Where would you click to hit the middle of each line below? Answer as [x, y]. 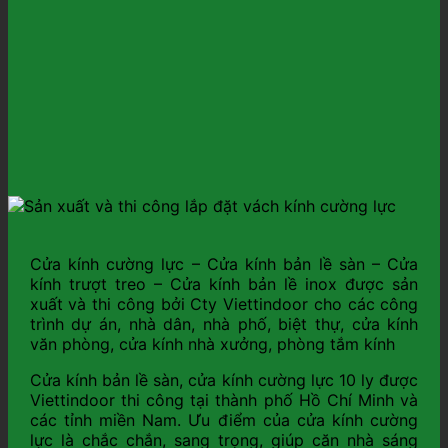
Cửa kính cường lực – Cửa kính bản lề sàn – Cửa [224, 263]
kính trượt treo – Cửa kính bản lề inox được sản [224, 283]
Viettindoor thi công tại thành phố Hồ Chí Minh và [224, 399]
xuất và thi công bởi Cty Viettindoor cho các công [224, 303]
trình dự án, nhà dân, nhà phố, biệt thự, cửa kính [224, 323]
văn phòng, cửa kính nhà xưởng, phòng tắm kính [212, 343]
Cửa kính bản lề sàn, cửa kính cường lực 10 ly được [224, 379]
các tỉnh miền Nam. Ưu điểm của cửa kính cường [224, 419]
